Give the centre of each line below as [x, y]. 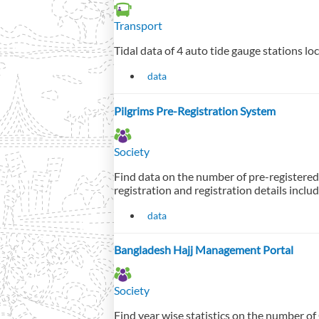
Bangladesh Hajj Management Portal [204, 250]
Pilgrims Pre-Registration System [195, 110]
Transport [138, 26]
